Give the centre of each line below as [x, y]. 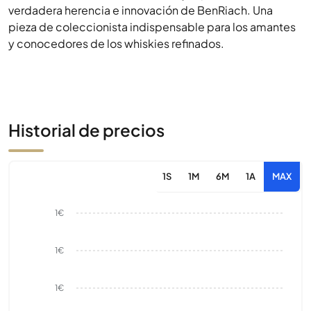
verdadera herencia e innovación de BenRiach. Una [141, 10]
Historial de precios [86, 130]
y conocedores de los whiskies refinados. [116, 43]
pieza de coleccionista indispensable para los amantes [152, 27]
